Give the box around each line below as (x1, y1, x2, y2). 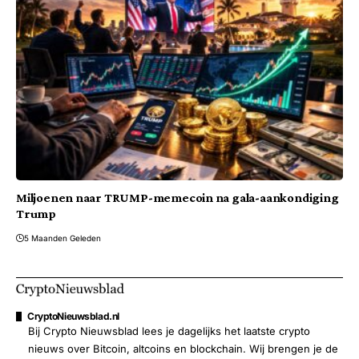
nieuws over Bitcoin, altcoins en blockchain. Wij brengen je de (28, 342, 338, 356)
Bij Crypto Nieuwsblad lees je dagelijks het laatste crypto (28, 325, 310, 338)
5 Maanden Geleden (24, 233, 101, 244)
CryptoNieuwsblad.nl (27, 310, 119, 323)
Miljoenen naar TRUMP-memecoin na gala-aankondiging (16, 191, 339, 205)
